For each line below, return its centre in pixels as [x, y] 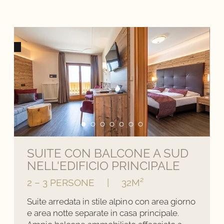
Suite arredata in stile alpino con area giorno [111, 201]
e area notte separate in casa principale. [103, 213]
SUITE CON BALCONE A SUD [108, 153]
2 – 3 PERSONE [61, 183]
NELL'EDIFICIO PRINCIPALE [103, 166]
